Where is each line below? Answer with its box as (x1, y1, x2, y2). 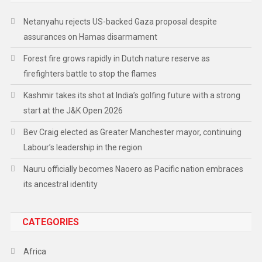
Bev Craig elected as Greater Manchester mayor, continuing (23, 127, 242, 137)
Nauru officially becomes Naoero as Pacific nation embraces (23, 164, 243, 174)
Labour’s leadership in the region (23, 143, 142, 153)
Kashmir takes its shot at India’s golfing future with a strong (23, 91, 240, 101)
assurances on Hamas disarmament (23, 32, 157, 42)
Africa (23, 247, 46, 257)
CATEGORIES (22, 216, 79, 228)
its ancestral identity (23, 180, 98, 189)
